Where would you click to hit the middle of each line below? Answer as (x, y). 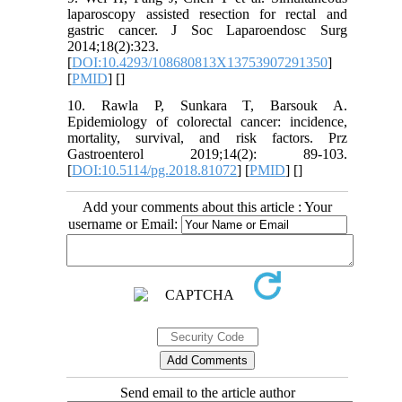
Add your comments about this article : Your (207, 206)
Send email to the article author (207, 392)
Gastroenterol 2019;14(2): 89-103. (207, 153)
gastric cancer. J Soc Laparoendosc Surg (207, 30)
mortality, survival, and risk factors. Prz (207, 137)
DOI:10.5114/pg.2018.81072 (155, 170)
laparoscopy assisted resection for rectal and (207, 13)
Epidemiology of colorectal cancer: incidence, (207, 121)
